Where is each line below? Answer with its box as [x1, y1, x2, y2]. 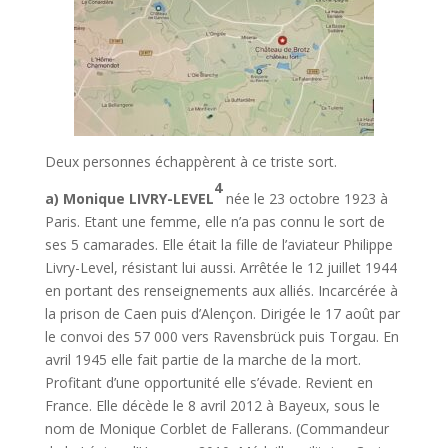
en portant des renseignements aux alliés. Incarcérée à [44, 281, 398, 301]
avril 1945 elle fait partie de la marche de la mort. [44, 350, 361, 370]
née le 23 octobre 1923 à [221, 189, 388, 209]
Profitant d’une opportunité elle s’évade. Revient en [44, 373, 373, 393]
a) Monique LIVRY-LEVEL [44, 189, 214, 209]
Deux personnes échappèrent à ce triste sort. [44, 152, 337, 172]
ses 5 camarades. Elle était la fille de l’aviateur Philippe [44, 235, 393, 255]
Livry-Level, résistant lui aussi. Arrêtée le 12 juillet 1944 [44, 258, 397, 278]
